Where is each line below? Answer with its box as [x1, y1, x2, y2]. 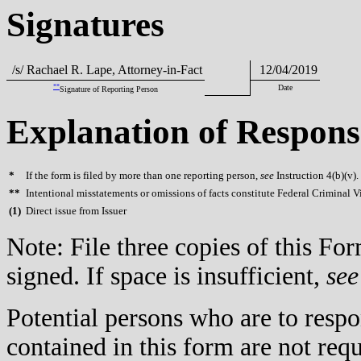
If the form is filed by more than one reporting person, [26, 169, 260, 182]
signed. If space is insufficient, [6, 262, 326, 291]
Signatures [6, 5, 164, 44]
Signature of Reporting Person [60, 84, 158, 93]
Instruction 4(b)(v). [274, 169, 359, 182]
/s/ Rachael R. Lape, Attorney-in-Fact [9, 62, 202, 77]
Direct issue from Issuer [26, 205, 127, 218]
